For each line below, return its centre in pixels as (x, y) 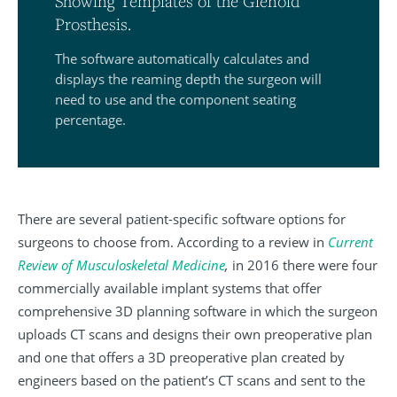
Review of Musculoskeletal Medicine (121, 265)
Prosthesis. (93, 23)
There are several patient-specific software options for (182, 218)
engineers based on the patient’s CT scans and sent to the (191, 380)
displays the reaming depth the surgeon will (188, 78)
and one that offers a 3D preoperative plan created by (181, 357)
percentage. (90, 119)
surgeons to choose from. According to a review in (173, 241)
